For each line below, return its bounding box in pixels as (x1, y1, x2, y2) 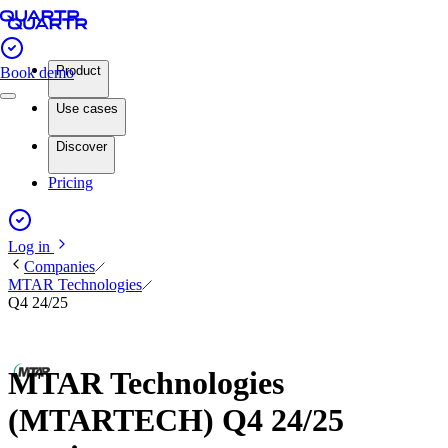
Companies (24, 258, 95, 275)
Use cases (56, 101, 118, 116)
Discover (56, 139, 107, 154)
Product (56, 63, 101, 78)
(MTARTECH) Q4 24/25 (8, 402, 344, 439)
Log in (8, 238, 54, 255)
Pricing (48, 174, 93, 191)
